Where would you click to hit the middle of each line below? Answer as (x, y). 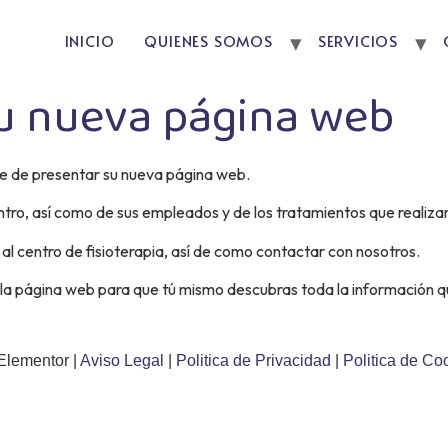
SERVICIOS (357, 40)
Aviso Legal (124, 360)
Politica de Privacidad (255, 360)
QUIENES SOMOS (208, 40)
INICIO (89, 40)
